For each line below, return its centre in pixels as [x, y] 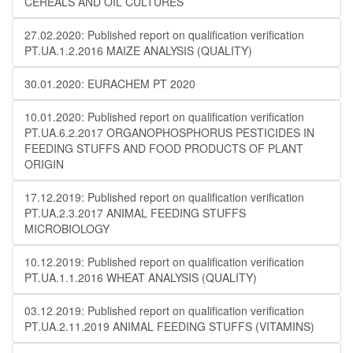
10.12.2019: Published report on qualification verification [164, 262]
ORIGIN [44, 164]
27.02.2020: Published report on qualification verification [164, 35]
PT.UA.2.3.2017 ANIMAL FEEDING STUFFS [135, 213]
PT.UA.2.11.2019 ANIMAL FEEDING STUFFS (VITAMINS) [169, 326]
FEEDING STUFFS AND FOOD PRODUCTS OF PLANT [164, 148]
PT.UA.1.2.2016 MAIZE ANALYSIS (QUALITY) [138, 50]
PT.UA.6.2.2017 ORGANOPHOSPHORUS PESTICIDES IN [169, 132]
